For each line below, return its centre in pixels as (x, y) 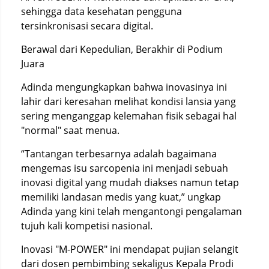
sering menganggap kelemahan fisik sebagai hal (129, 116)
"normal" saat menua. (70, 130)
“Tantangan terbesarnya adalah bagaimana (119, 154)
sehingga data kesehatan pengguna (101, 11)
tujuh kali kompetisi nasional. (87, 226)
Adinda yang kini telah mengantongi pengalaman (131, 211)
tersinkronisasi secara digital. (87, 26)
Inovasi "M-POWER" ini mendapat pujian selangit (130, 249)
